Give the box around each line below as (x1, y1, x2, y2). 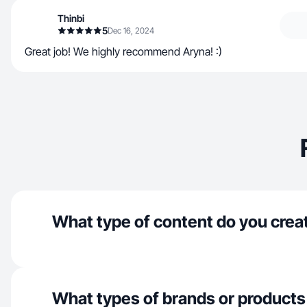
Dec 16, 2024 (108, 25, 154, 36)
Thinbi (58, 12, 84, 24)
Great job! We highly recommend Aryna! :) (25, 45, 222, 58)
